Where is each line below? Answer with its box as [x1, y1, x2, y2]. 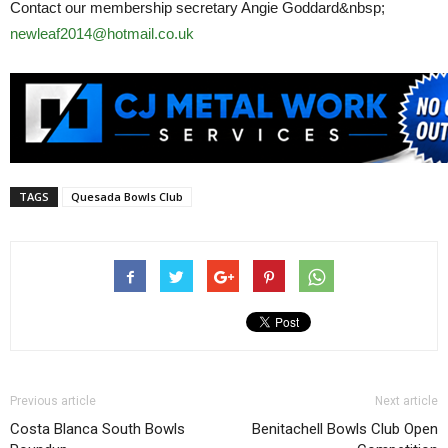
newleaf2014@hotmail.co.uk [10, 24, 194, 42]
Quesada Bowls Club [71, 188, 183, 204]
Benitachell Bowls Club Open [252, 419, 438, 438]
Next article [375, 393, 438, 408]
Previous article [10, 393, 96, 408]
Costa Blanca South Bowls [10, 419, 185, 438]
